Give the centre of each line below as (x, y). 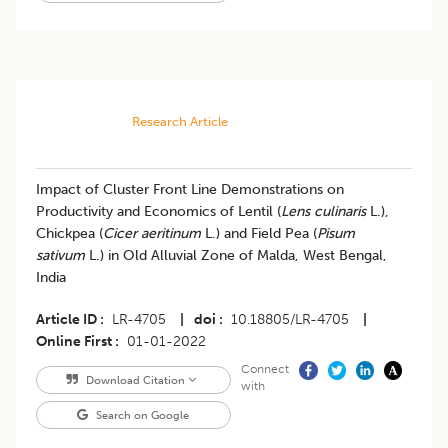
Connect (264, 369)
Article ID (66, 320)
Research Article (179, 122)
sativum (60, 256)
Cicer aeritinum (154, 234)
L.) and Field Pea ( (261, 234)
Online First (74, 342)
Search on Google (141, 415)
